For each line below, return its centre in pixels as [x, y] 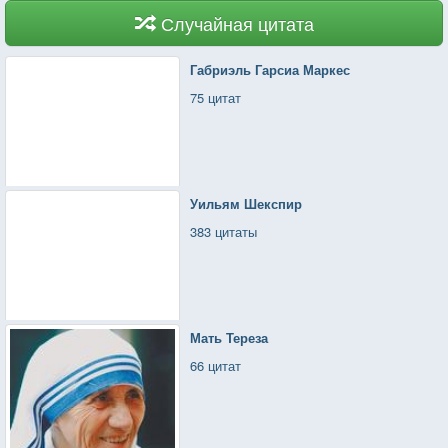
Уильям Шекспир [246, 203]
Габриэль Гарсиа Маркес [270, 69]
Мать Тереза [229, 337]
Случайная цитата [237, 22]
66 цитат [216, 365]
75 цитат [216, 97]
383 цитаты [224, 231]
